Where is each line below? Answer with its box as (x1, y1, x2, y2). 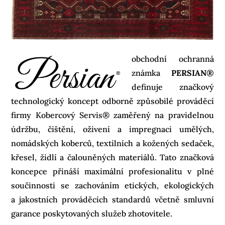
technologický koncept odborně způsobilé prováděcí (11, 95, 214, 106)
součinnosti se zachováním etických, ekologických (11, 180, 214, 190)
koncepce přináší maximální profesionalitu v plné (11, 166, 214, 176)
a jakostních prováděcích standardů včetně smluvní (11, 194, 214, 204)
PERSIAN (171, 67, 206, 78)
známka (132, 67, 171, 78)
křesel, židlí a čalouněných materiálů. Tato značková (11, 152, 214, 162)
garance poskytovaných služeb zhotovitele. (11, 208, 173, 218)
